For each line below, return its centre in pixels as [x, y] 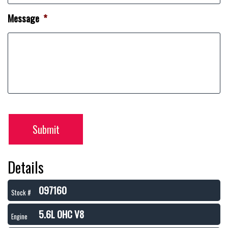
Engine [19, 217]
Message [23, 18]
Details [26, 167]
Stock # [21, 193]
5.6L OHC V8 [61, 214]
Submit [46, 129]
